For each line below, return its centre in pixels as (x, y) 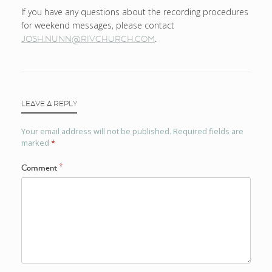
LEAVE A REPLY (49, 105)
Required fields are (208, 131)
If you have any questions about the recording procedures (135, 12)
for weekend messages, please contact (98, 25)
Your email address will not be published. (96, 131)
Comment (40, 168)
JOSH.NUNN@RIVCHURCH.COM (88, 40)
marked (36, 143)
